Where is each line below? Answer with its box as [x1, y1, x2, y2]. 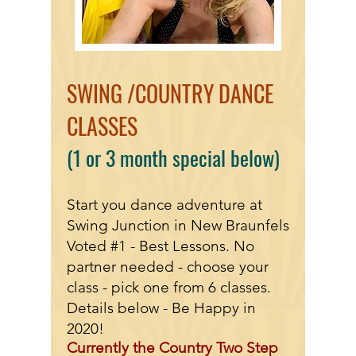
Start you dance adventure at [67, 195, 262, 214]
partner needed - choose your [67, 257, 269, 276]
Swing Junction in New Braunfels [67, 216, 289, 234]
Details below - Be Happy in [67, 299, 256, 317]
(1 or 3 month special [67, 142, 230, 173]
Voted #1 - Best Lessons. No [67, 237, 254, 255]
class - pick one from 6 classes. [67, 278, 271, 296]
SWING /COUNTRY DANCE [67, 77, 273, 110]
